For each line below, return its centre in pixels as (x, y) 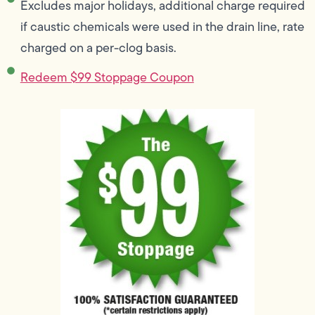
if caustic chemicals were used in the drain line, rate (162, 26)
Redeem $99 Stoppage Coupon (107, 77)
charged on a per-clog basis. (98, 47)
